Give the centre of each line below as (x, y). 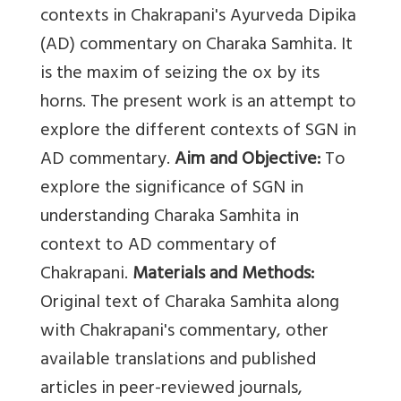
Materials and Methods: (223, 276)
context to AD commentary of (158, 247)
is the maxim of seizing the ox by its (180, 75)
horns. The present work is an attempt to (198, 104)
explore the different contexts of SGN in (198, 132)
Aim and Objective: (247, 161)
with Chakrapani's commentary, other (184, 333)
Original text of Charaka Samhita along (190, 304)
